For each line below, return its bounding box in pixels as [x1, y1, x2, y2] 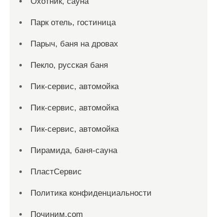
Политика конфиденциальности [31, 188, 152, 198]
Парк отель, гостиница [31, 18, 116, 27]
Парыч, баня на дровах [31, 39, 118, 48]
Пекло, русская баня [31, 61, 108, 70]
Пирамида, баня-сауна [31, 146, 117, 155]
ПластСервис [31, 167, 82, 176]
